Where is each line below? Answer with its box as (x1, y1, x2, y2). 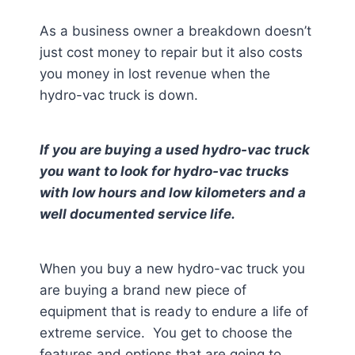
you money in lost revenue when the (40, 66, 270, 82)
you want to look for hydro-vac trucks (40, 163, 289, 179)
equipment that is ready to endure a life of (40, 303, 308, 319)
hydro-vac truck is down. (40, 87, 198, 103)
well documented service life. (40, 206, 235, 222)
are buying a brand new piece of (40, 282, 246, 298)
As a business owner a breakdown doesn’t (40, 23, 311, 39)
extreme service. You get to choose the (40, 325, 292, 341)
